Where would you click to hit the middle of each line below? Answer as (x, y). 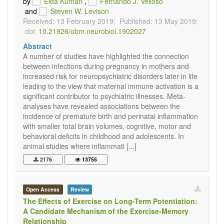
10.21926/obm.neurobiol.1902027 (92, 31)
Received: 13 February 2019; (69, 21)
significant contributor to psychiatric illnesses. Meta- (104, 96)
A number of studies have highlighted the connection (106, 56)
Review (79, 189)
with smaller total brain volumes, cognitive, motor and (107, 126)
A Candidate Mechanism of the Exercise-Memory (106, 211)
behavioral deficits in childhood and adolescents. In (103, 136)
